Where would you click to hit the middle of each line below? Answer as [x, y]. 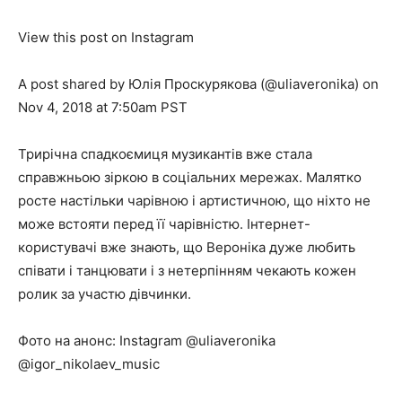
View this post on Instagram [106, 37]
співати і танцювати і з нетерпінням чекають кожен [187, 270]
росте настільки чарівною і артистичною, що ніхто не [194, 200]
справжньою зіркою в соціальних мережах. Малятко [190, 177]
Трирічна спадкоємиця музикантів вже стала [165, 153]
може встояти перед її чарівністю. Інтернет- [164, 223]
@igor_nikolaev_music [89, 363]
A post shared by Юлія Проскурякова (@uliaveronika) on [198, 83]
